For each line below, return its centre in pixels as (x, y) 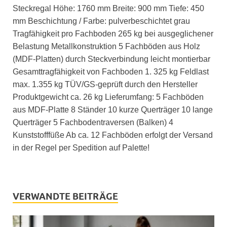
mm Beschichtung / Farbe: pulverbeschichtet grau (101, 21)
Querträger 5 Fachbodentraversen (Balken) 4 (93, 122)
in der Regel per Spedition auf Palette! (81, 147)
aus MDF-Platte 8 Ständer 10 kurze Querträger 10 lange (113, 109)
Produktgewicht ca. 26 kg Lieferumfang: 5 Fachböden (108, 97)
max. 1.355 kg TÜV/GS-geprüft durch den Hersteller (105, 84)
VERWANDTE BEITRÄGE (65, 196)
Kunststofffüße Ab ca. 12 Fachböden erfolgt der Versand (113, 135)
